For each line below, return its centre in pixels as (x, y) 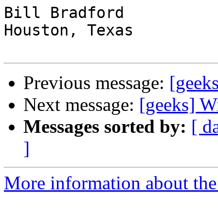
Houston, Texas (69, 30)
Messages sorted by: (105, 127)
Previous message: (96, 83)
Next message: (81, 105)
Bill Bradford (69, 13)
